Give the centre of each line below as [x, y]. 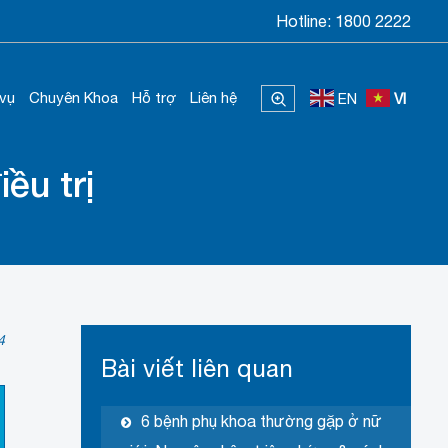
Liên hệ [213, 97]
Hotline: [303, 21]
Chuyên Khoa [73, 97]
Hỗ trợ [154, 97]
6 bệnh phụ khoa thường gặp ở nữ [261, 421]
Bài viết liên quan [196, 368]
